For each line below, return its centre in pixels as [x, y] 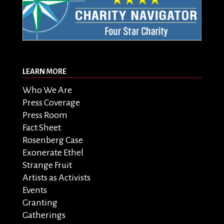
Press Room [45, 115]
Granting [40, 203]
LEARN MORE [44, 71]
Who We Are [47, 90]
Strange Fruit [47, 165]
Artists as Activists [56, 178]
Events [35, 190]
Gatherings [44, 215]
